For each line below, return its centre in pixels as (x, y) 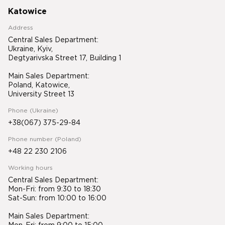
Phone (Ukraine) (33, 111)
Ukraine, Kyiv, (30, 49)
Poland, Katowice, (39, 86)
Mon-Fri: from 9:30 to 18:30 (54, 190)
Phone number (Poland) (45, 140)
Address (21, 28)
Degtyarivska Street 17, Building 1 (65, 59)
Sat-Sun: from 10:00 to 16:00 (58, 199)
